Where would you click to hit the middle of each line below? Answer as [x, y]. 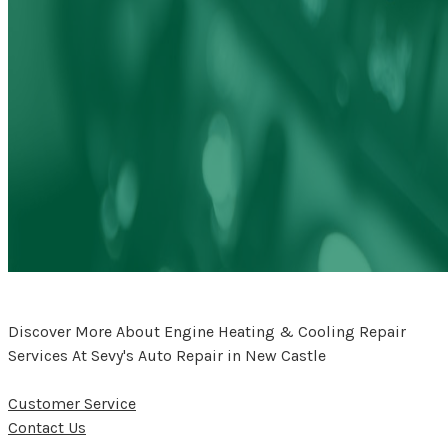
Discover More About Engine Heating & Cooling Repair [207, 331]
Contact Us [47, 427]
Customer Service [72, 403]
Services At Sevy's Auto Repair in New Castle [167, 355]
